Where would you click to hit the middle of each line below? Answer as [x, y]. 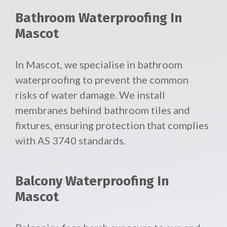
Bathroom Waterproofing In [99, 18]
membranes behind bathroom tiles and [103, 110]
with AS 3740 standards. [70, 141]
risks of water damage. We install [90, 95]
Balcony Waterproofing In [92, 181]
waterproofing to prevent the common [102, 80]
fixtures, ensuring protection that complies [112, 125]
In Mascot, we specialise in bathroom [99, 65]
